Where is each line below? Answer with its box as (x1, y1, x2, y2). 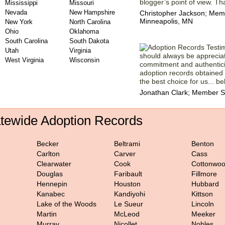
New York (5, 18, 33, 26)
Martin (37, 210, 57, 218)
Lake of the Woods (37, 200, 96, 208)
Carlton (37, 150, 60, 158)
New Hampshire (69, 9, 115, 16)
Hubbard (191, 180, 219, 188)
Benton (191, 140, 214, 148)
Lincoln (191, 200, 214, 208)
